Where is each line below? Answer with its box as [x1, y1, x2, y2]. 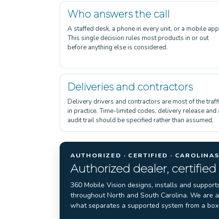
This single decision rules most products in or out [67, 33, 209, 43]
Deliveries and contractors [67, 81, 193, 93]
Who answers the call [67, 8, 170, 20]
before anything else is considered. [67, 43, 168, 52]
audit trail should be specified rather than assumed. [67, 115, 214, 125]
